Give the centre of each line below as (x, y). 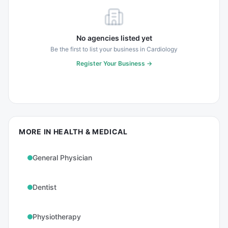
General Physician (62, 158)
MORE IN (36, 132)
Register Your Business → (114, 63)
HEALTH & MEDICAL (90, 132)
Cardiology (162, 49)
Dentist (45, 187)
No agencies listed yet (114, 38)
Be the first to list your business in (98, 49)
